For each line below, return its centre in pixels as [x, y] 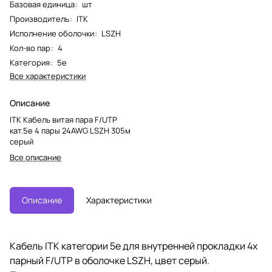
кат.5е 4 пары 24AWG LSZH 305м [70, 130]
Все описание [36, 157]
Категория [30, 62]
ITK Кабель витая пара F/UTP [63, 119]
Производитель [39, 19]
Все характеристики [48, 76]
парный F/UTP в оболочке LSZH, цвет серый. [110, 260]
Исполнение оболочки [52, 33]
